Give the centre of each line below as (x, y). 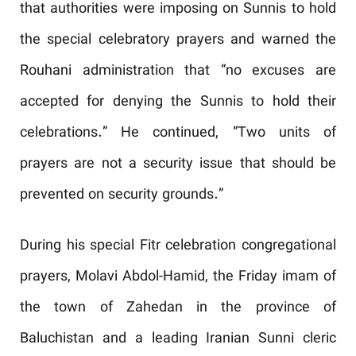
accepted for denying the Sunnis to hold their (178, 103)
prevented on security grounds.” (122, 195)
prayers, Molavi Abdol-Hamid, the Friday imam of (178, 277)
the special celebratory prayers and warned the (178, 41)
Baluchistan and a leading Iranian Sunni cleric (178, 339)
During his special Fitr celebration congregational (178, 246)
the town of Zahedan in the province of (178, 308)
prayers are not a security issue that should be (178, 164)
